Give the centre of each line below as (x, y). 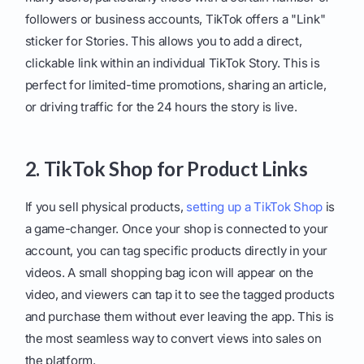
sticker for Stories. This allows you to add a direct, (163, 41)
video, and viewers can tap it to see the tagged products (180, 295)
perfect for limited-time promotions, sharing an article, (175, 85)
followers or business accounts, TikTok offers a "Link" (175, 19)
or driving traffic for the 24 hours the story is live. (161, 107)
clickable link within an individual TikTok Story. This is (172, 63)
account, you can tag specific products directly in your (176, 251)
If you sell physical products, (106, 207)
